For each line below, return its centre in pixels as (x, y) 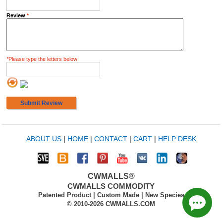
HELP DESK (177, 139)
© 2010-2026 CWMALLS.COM (111, 204)
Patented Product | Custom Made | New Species (111, 195)
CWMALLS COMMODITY (111, 186)
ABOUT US (44, 139)
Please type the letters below (43, 59)
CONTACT (111, 139)
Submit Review (41, 103)
